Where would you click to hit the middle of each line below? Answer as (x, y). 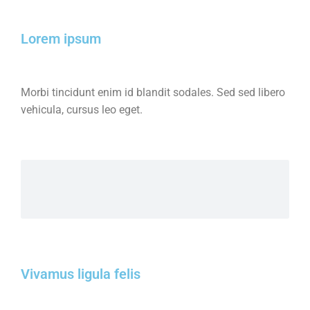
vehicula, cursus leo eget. (82, 110)
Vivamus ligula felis (81, 274)
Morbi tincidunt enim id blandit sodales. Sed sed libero (153, 92)
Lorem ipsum (61, 39)
